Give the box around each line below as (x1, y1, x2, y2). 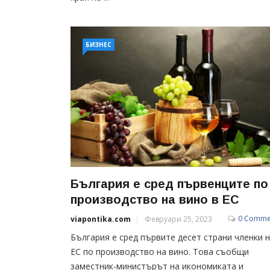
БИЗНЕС (86, 40, 111, 49)
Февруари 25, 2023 (145, 213, 212, 224)
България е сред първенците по (71, 177, 268, 190)
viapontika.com (71, 213, 131, 224)
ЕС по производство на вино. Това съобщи (71, 245, 249, 257)
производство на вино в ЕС (71, 192, 239, 206)
